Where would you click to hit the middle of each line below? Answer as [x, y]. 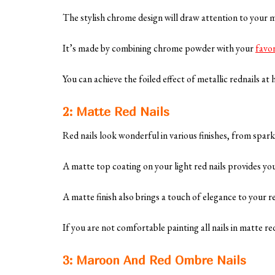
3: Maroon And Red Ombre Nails [154, 260]
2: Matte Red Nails [116, 112]
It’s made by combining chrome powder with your [159, 48]
